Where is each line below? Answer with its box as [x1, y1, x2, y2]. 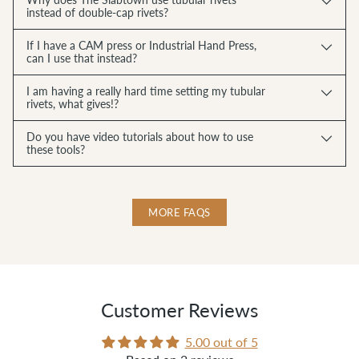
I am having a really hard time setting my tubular [26, 84, 265, 99]
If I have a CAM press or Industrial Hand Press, [26, 38, 256, 53]
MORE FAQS [148, 206, 211, 220]
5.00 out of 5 [184, 334, 258, 350]
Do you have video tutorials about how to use [26, 130, 253, 144]
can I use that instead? [26, 51, 137, 66]
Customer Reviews [101, 298, 258, 322]
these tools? [26, 143, 85, 157]
